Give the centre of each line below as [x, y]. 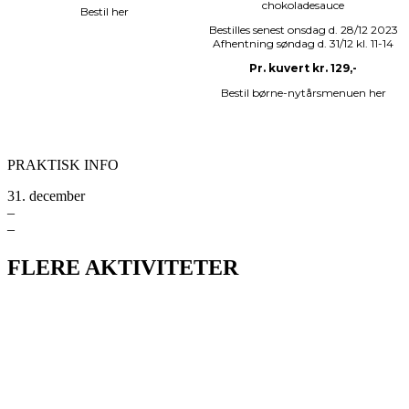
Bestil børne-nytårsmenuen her [303, 93]
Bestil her [106, 12]
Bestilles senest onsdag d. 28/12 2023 [303, 30]
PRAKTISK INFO [63, 165]
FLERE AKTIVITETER [123, 268]
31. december [46, 196]
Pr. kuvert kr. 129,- [303, 68]
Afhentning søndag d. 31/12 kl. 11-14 [303, 44]
